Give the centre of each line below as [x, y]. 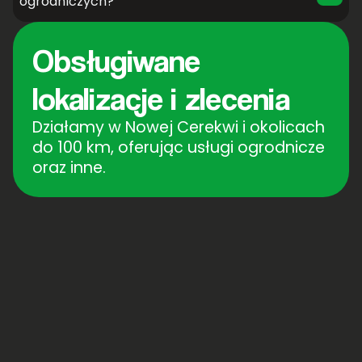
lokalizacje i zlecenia [161, 99]
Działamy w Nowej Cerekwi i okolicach [179, 128]
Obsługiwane [116, 61]
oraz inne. [69, 168]
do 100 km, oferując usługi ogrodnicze [179, 148]
